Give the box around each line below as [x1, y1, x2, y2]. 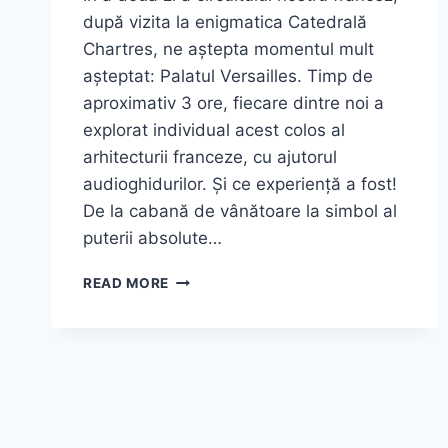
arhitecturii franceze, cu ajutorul [83, 146, 337, 167]
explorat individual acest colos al [83, 119, 345, 140]
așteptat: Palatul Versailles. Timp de [83, 65, 373, 86]
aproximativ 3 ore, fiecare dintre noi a [83, 92, 384, 113]
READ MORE [83, 274, 170, 291]
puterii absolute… [83, 227, 222, 248]
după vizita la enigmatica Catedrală [83, 11, 367, 32]
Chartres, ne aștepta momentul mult [83, 38, 374, 59]
